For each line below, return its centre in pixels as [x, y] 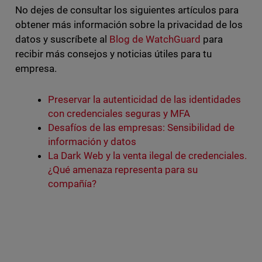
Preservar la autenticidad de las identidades [144, 100]
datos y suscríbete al [62, 39]
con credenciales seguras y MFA [119, 114]
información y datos [92, 142]
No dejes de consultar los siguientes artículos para [127, 10]
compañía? [72, 184]
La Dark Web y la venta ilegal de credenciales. [147, 156]
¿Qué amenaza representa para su [123, 170]
